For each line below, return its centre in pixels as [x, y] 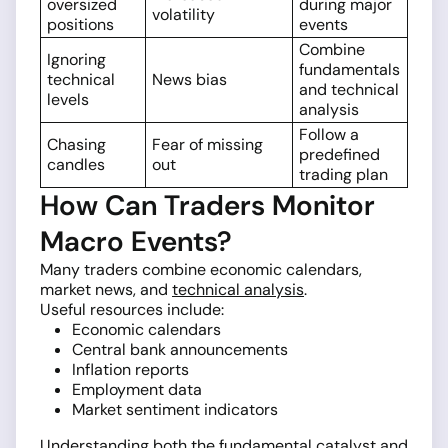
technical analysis [238, 290]
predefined [339, 155]
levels [68, 100]
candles [76, 165]
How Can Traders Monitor [207, 206]
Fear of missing [207, 145]
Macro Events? [136, 242]
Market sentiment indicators [175, 410]
